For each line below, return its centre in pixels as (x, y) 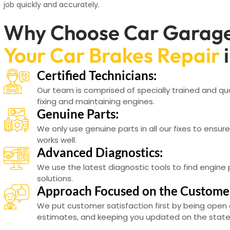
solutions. (55, 178)
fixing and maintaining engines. (96, 101)
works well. (57, 140)
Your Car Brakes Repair (112, 55)
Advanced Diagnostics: (100, 152)
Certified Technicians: (97, 75)
